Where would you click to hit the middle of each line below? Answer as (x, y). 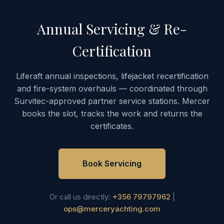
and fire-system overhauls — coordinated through (112, 89)
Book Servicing (112, 164)
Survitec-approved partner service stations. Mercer (112, 101)
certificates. (112, 126)
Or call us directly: (81, 197)
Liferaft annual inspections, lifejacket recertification (112, 76)
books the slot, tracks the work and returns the (112, 114)
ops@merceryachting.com (112, 209)
